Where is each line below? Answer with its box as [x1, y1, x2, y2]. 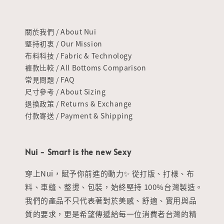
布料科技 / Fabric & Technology [25, 50, 132, 60]
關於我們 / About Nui [25, 26, 96, 36]
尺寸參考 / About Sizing [25, 86, 106, 96]
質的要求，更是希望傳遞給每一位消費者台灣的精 [25, 208, 197, 219]
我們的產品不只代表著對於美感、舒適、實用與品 [25, 195, 197, 205]
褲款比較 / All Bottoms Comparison [25, 62, 146, 72]
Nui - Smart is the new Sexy [25, 146, 131, 157]
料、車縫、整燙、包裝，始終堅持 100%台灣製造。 [25, 181, 203, 192]
